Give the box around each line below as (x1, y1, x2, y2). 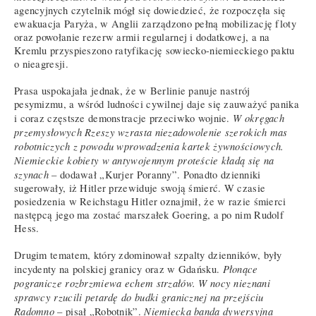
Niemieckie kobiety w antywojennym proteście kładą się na (14, 152, 274, 167)
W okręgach (233, 110, 285, 125)
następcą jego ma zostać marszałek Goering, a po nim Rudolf (14, 207, 284, 221)
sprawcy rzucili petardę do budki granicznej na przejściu (14, 289, 264, 304)
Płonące (222, 261, 258, 276)
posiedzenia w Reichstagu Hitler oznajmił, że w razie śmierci (14, 194, 286, 208)
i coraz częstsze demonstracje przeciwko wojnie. (14, 111, 233, 125)
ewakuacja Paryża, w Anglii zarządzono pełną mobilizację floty (14, 16, 296, 30)
